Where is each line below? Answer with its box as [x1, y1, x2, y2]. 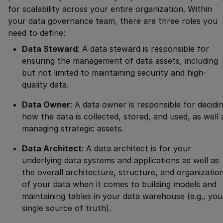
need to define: [8, 27, 65, 38]
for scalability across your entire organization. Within [8, 3, 212, 14]
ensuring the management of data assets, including [22, 55, 218, 66]
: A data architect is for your [82, 143, 191, 153]
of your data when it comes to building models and [22, 179, 217, 189]
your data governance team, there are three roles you [8, 15, 218, 26]
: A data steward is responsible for [78, 43, 209, 54]
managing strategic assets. [22, 123, 123, 133]
